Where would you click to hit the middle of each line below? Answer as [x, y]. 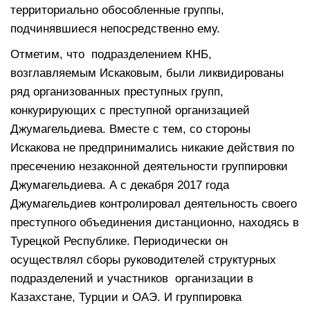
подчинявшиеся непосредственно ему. [126, 28]
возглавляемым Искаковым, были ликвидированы [147, 73]
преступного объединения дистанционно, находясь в [155, 222]
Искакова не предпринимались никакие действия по [152, 147]
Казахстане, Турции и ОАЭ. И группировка [126, 297]
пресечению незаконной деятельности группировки [149, 166]
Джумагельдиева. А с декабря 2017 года [120, 185]
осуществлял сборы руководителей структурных [143, 259]
